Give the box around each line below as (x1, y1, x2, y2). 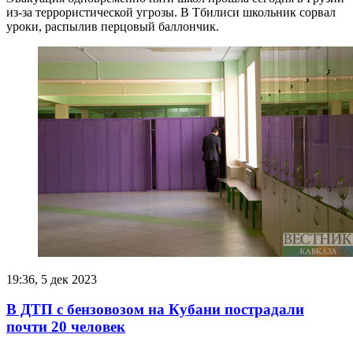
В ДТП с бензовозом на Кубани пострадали (6, 301, 304, 318)
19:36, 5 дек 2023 (6, 272, 97, 286)
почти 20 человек (6, 318, 125, 336)
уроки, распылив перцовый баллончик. (6, 19, 219, 33)
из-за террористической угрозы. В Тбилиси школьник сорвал (6, 5, 336, 19)
